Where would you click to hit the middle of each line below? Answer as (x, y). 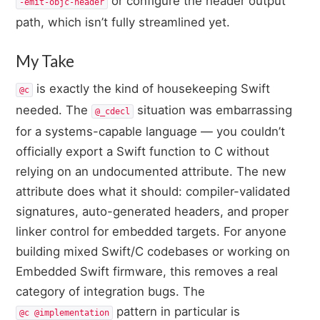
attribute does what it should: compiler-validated (153, 191)
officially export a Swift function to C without (143, 151)
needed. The (54, 110)
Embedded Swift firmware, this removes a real (147, 271)
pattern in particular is (177, 311)
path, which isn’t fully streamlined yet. (123, 22)
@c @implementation (65, 312)
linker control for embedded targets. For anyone (151, 231)
